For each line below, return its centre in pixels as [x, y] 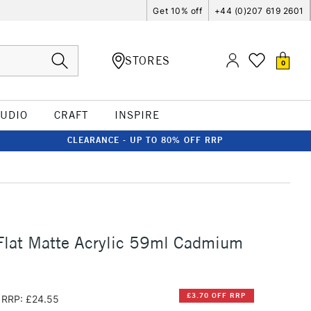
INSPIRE [137, 115]
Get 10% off [178, 10]
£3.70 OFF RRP [217, 296]
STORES [148, 60]
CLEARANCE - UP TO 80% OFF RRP [145, 140]
